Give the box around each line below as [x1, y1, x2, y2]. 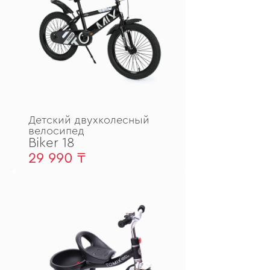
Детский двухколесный [28, 114, 149, 125]
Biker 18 [28, 136, 75, 149]
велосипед [28, 125, 84, 136]
